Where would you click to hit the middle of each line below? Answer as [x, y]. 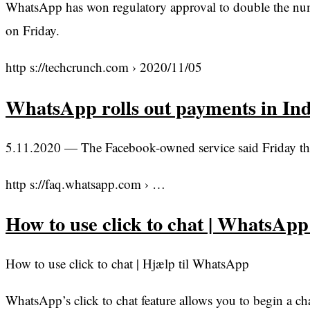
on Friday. [33, 30]
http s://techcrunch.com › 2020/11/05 [104, 67]
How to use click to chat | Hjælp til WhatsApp [127, 264]
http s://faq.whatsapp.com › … [85, 183]
